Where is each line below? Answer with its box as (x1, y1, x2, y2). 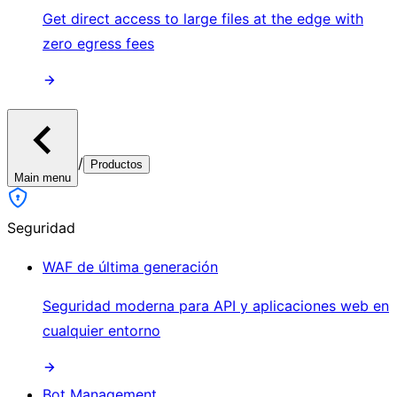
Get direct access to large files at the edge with (43, 9, 363, 27)
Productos (90, 157, 143, 171)
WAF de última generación (43, 257, 218, 276)
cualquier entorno (43, 321, 160, 339)
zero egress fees (43, 34, 154, 52)
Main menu (14, 170, 71, 184)
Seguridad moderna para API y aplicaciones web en (43, 296, 389, 315)
